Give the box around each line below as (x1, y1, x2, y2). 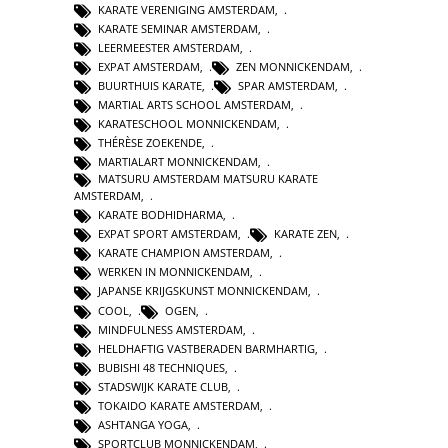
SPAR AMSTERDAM (238, 77, 335, 93)
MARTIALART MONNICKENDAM (98, 154, 258, 170)
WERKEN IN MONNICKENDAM (98, 264, 250, 280)
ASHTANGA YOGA (98, 416, 188, 432)
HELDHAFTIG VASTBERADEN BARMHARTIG (98, 340, 315, 356)
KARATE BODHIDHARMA (98, 207, 223, 223)
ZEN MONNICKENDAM (236, 58, 350, 74)
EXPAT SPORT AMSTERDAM (98, 226, 238, 242)
